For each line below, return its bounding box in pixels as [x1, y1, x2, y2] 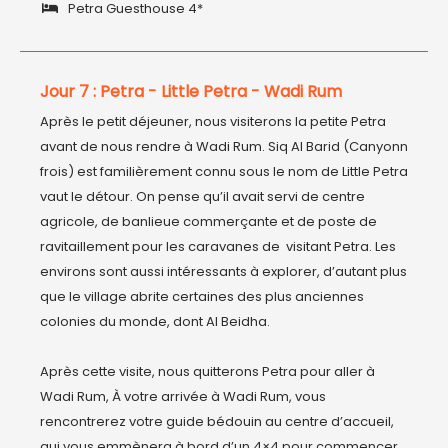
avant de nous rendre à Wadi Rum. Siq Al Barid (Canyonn [40, 137, 408, 156]
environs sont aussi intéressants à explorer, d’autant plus [40, 262, 407, 281]
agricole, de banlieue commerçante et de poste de [40, 212, 377, 231]
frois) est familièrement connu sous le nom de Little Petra [40, 162, 408, 181]
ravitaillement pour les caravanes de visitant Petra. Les [40, 237, 396, 256]
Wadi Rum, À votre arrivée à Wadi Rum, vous [40, 387, 326, 406]
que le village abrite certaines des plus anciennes [40, 287, 364, 306]
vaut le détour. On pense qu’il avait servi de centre [40, 187, 365, 206]
